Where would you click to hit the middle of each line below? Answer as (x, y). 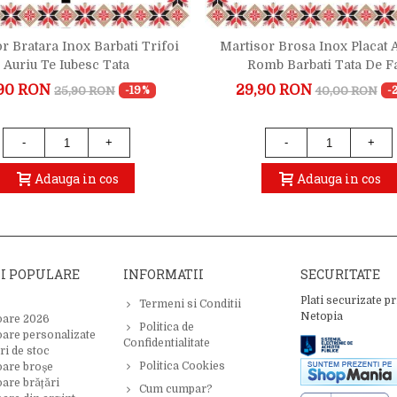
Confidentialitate (167, 343)
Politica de (167, 327)
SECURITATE (340, 274)
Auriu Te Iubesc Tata (66, 65)
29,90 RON (273, 90)
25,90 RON (85, 90)
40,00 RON (346, 90)
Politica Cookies (182, 366)
